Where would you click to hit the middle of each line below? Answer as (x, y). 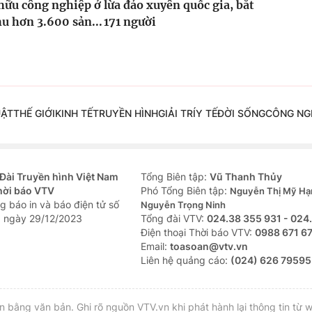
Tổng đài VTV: (174, 219)
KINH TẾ (73, 114)
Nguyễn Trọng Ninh (183, 205)
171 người (130, 22)
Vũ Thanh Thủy (246, 177)
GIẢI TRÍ (177, 114)
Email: (155, 247)
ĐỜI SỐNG (241, 114)
